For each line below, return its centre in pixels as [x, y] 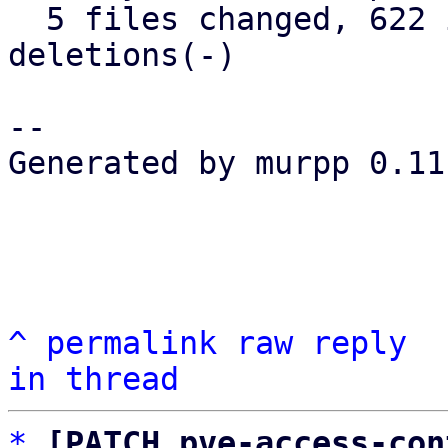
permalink [131, 343]
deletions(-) [122, 55]
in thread [93, 379]
